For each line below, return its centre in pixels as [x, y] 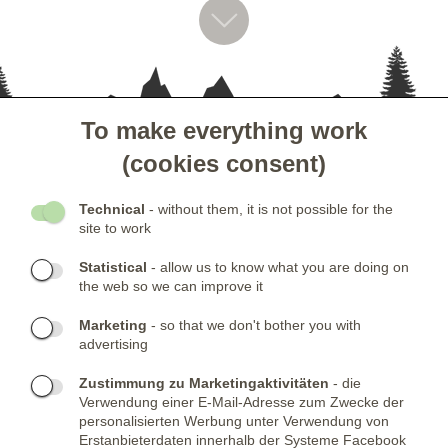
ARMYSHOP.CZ [100, 379]
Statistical [113, 267]
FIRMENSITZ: [57, 418]
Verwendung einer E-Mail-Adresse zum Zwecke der [241, 402]
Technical [112, 209]
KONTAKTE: [52, 306]
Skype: [31, 379]
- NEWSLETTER [75, 252]
